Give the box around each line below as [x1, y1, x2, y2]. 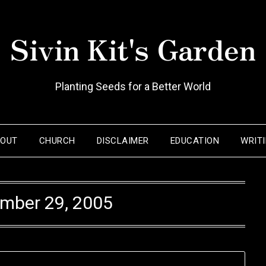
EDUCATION [170, 135, 220, 146]
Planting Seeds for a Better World [55, 80, 211, 93]
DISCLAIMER [96, 135, 149, 146]
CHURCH [39, 135, 75, 146]
